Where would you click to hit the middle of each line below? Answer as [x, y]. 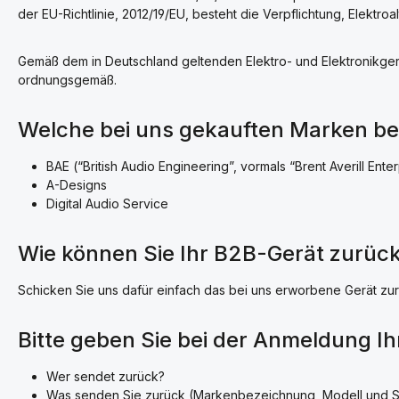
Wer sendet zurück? [106, 376]
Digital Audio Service [107, 204]
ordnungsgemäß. [67, 80]
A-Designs [77, 185]
